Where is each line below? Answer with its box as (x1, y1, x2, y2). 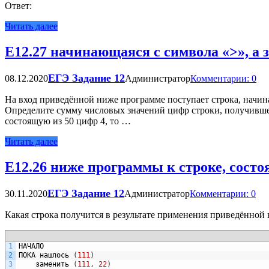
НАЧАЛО (19, 242, 44, 251)
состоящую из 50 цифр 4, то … (5, 116, 131, 127)
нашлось (40, 251, 69, 260)
